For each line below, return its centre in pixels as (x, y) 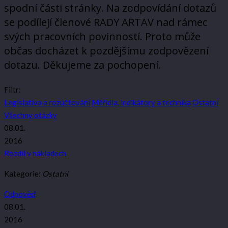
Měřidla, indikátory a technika (141, 103)
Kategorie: (23, 174)
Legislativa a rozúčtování (47, 103)
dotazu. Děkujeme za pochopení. (82, 65)
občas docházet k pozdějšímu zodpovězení (106, 50)
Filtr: (12, 90)
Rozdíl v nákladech (35, 153)
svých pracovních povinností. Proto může (102, 36)
